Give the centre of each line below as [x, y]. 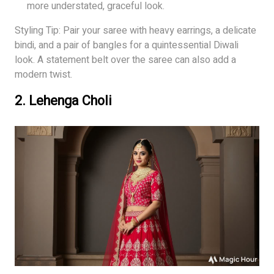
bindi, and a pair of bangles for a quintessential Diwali [127, 45]
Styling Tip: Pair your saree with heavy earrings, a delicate [135, 30]
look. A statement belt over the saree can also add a [125, 60]
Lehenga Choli [70, 101]
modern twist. [43, 74]
